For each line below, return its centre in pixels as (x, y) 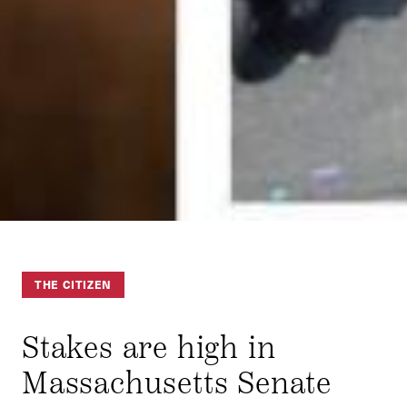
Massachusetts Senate (177, 382)
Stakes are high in (149, 347)
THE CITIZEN (74, 285)
